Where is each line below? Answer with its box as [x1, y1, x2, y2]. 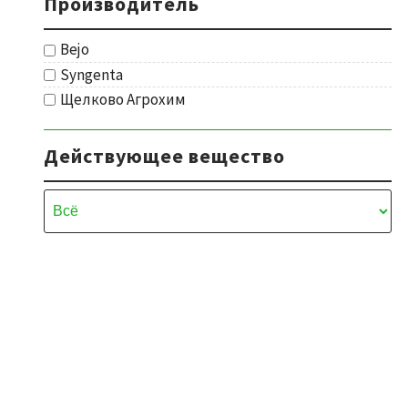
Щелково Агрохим [60, 89, 186, 110]
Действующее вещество [44, 142, 285, 168]
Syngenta [60, 64, 123, 85]
